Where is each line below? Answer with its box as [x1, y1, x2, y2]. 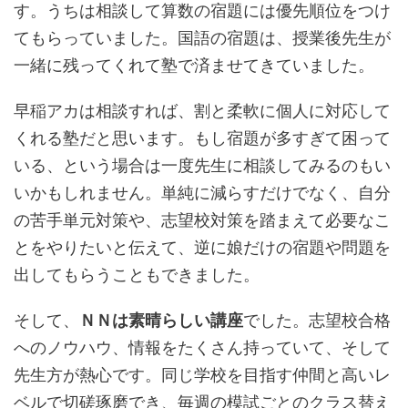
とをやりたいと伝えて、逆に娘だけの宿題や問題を [14, 238, 391, 258]
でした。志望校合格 [243, 311, 391, 331]
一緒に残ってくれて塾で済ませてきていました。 [14, 56, 374, 76]
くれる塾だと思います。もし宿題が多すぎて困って [14, 128, 391, 148]
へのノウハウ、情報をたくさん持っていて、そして [14, 338, 391, 358]
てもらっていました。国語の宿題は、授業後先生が [14, 28, 391, 48]
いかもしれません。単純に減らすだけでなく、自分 [14, 183, 391, 203]
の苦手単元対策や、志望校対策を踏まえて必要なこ [14, 210, 391, 230]
